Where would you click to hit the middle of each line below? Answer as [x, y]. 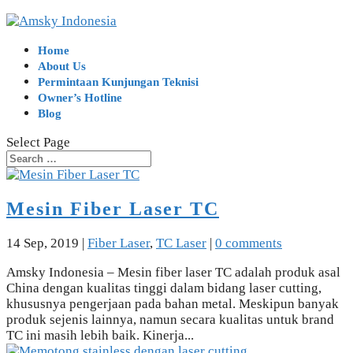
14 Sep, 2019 [43, 243]
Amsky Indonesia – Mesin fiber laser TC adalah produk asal [173, 272]
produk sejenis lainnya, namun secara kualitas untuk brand [170, 319]
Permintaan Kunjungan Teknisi [118, 82]
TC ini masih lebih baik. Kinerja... [100, 335]
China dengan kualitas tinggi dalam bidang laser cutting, [164, 288]
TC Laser [181, 243]
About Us [62, 66]
